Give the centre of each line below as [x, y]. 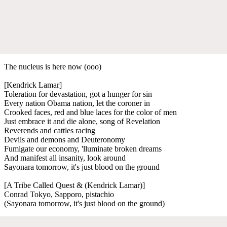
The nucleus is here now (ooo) [53, 66]
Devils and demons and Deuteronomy [65, 139]
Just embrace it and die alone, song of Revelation [82, 121]
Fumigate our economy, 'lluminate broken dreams [83, 148]
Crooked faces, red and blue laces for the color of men [90, 112]
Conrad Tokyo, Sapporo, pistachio [59, 194]
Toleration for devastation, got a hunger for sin [78, 94]
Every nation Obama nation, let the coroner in [77, 103]
